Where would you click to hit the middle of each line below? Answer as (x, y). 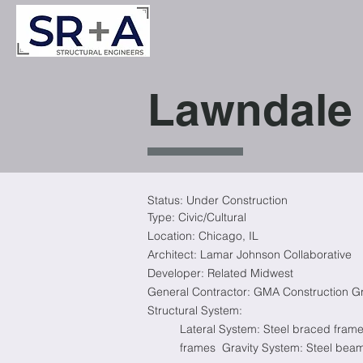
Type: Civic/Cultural (197, 217)
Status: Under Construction (218, 200)
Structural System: (195, 310)
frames (198, 348)
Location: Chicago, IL (203, 236)
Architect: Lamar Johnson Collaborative (250, 254)
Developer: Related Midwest (220, 273)
